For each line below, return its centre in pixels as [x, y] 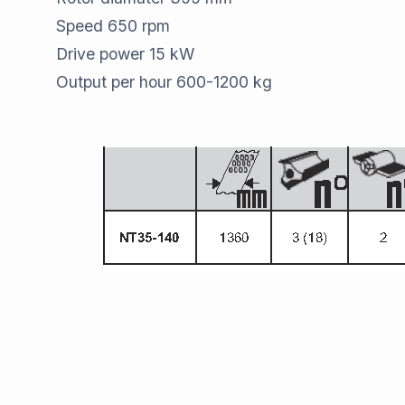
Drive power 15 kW [125, 54]
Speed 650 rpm [113, 26]
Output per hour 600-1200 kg [164, 82]
